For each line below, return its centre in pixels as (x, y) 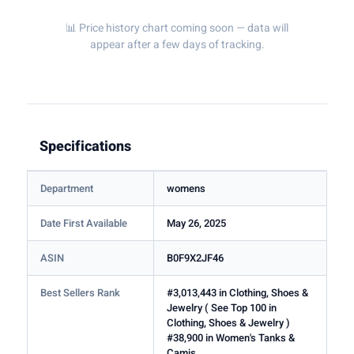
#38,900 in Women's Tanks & (231, 337)
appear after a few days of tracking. (177, 44)
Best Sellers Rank (80, 292)
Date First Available (84, 223)
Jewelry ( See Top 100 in (222, 307)
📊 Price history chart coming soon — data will (177, 28)
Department (67, 188)
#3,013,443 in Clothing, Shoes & (237, 292)
